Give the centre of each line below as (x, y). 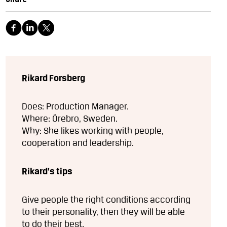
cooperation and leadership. (78, 143)
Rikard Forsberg (53, 78)
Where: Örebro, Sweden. (69, 119)
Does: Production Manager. (75, 107)
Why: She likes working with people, (92, 131)
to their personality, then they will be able (103, 212)
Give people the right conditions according (106, 200)
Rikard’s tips (47, 172)
